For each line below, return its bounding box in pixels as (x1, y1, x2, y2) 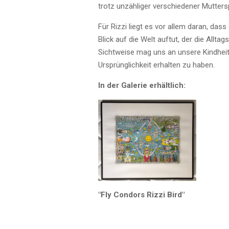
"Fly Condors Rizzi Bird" (98, 190, 185, 200)
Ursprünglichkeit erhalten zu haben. (98, 60, 215, 70)
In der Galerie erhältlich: (98, 81, 186, 90)
